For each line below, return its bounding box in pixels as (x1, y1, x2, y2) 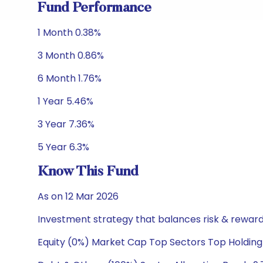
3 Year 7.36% (38, 117, 95, 131)
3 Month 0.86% (38, 49, 104, 62)
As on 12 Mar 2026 (38, 190, 119, 203)
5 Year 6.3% (38, 140, 89, 154)
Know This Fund (38, 165, 139, 179)
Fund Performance (38, 1, 151, 15)
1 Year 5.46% (38, 95, 93, 108)
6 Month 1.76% (38, 72, 102, 85)
